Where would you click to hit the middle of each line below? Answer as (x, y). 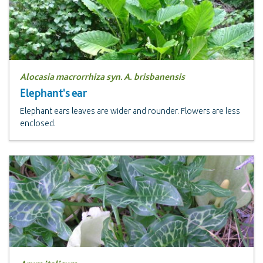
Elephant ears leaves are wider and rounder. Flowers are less (130, 111)
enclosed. (38, 123)
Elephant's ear (53, 92)
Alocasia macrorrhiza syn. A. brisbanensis (102, 76)
